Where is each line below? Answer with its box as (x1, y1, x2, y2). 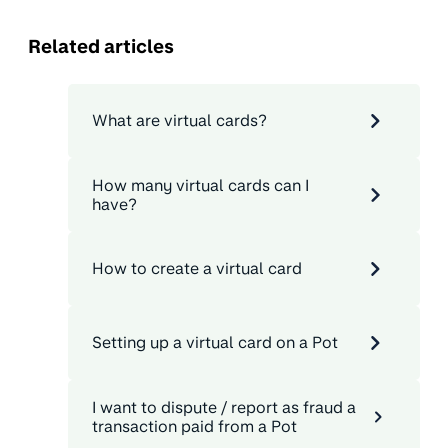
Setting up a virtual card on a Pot (92, 333, 338, 353)
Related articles (28, 35, 174, 58)
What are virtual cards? (92, 111, 267, 131)
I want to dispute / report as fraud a (92, 397, 356, 417)
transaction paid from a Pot (92, 416, 297, 436)
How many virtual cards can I (92, 175, 309, 195)
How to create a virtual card (92, 259, 302, 279)
